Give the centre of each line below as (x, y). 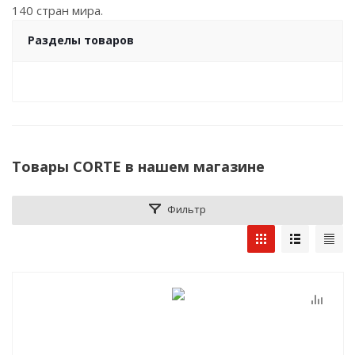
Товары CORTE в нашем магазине (138, 166)
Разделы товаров (81, 40)
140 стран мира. (59, 10)
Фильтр (187, 209)
